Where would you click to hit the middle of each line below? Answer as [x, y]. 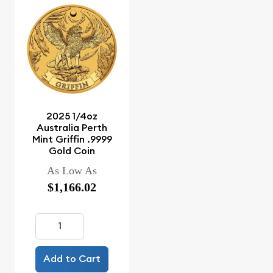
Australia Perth [72, 127]
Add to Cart [72, 259]
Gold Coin [72, 151]
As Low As [72, 170]
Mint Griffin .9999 [72, 139]
